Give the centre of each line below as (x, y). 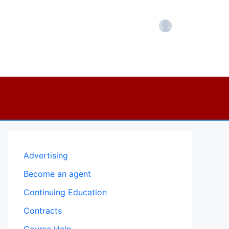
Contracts (43, 211)
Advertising (46, 155)
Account (175, 31)
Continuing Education (65, 192)
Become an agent (57, 174)
